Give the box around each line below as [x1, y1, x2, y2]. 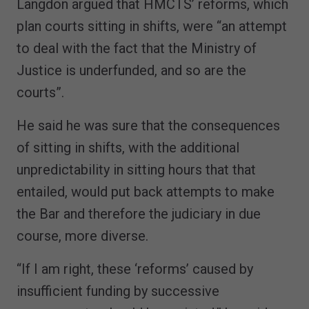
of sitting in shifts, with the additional [17, 139, 239, 156]
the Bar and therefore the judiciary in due [17, 205, 261, 222]
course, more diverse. [17, 227, 148, 244]
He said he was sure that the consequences [17, 117, 280, 134]
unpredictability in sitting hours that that [17, 161, 256, 178]
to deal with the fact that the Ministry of [17, 39, 257, 57]
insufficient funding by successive [17, 282, 219, 299]
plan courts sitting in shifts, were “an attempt [17, 17, 287, 34]
